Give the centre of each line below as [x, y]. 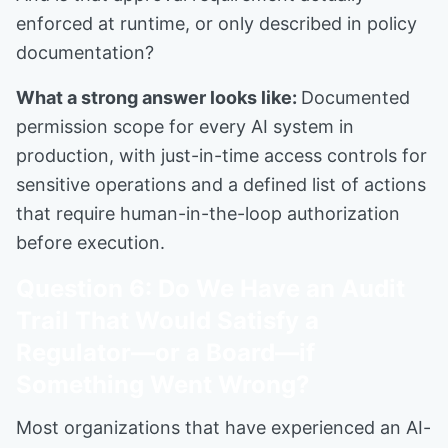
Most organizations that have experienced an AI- [223, 427]
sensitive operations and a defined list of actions [221, 184]
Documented [355, 97]
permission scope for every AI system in [185, 126]
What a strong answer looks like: [158, 97]
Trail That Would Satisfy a [167, 320]
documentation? [85, 52]
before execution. [90, 242]
